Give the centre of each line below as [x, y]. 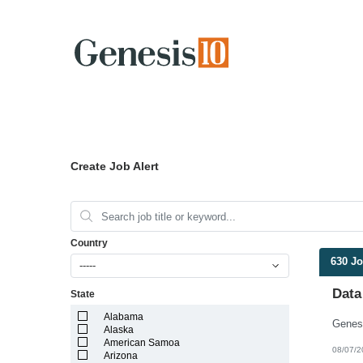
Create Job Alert [115, 166]
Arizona [120, 356]
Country [89, 243]
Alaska [118, 330]
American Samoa [141, 343]
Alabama [123, 317]
